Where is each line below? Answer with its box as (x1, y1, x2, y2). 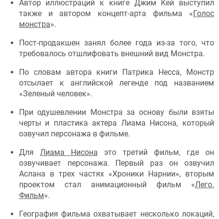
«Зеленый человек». (19, 89, 92, 99)
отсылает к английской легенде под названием (19, 78, 214, 88)
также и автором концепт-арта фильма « (19, 9, 193, 19)
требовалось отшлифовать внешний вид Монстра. (19, 49, 205, 59)
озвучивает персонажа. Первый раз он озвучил (19, 158, 214, 168)
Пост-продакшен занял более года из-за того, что (19, 38, 214, 48)
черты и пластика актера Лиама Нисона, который (19, 118, 214, 128)
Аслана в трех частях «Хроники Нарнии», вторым (19, 169, 214, 179)
